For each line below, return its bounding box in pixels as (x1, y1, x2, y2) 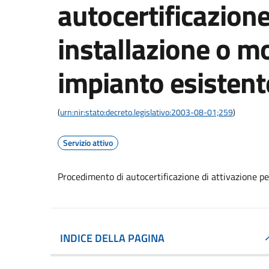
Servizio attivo (63, 136, 113, 149)
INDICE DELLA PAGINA (60, 230, 165, 246)
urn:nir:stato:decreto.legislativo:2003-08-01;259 (60, 106, 233, 118)
